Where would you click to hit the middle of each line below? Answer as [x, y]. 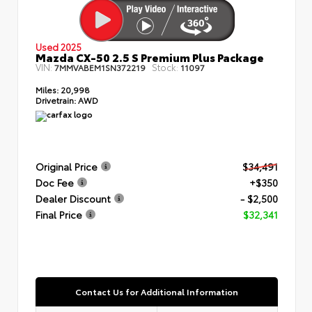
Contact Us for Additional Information [157, 291]
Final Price [59, 214]
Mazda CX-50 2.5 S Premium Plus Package [150, 56]
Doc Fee [55, 182]
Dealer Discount [73, 198]
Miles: [47, 89]
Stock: [165, 67]
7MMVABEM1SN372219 [100, 67]
